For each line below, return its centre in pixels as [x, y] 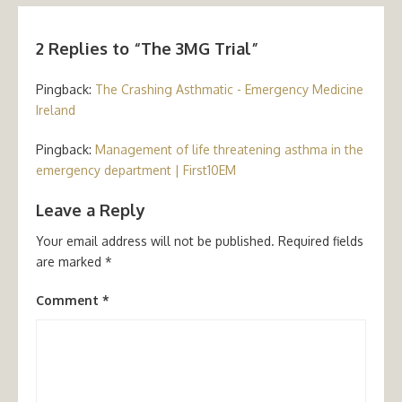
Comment [69, 300]
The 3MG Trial [196, 48]
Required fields [321, 240]
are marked [70, 261]
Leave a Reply [91, 210]
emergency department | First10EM [136, 170]
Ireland [56, 109]
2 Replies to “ [88, 48]
